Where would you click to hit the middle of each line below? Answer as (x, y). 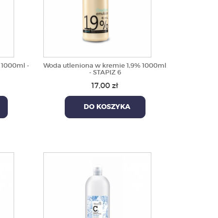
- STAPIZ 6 (105, 72)
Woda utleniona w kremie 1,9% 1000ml (105, 65)
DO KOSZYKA (105, 107)
